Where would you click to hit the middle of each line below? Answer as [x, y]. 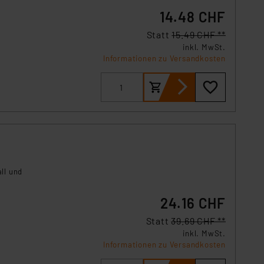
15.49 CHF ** [199, 34]
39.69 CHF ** [198, 221]
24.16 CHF [193, 203]
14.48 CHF [192, 17]
